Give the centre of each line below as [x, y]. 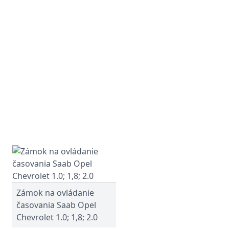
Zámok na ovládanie [55, 193]
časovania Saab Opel [56, 205]
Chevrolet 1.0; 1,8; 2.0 [57, 217]
